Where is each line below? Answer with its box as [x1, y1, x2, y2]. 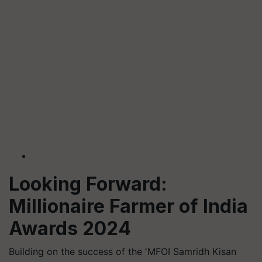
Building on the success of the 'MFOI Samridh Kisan [9, 246, 236, 257]
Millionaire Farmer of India [9, 195, 248, 218]
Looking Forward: [9, 173, 167, 195]
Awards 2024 [9, 217, 131, 240]
